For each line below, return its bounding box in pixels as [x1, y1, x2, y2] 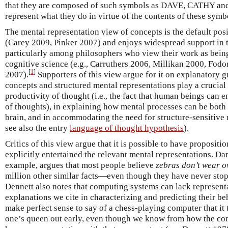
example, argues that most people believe [5, 160, 156, 170]
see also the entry [5, 123, 70, 133]
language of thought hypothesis [70, 123, 184, 133]
